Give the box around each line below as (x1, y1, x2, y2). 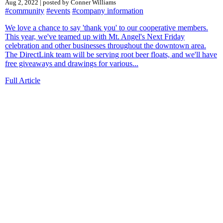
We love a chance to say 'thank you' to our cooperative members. (5, 23, 208, 32)
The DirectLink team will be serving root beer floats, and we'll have (5, 50, 217, 59)
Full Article (5, 76, 40, 85)
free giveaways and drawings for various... (5, 59, 138, 68)
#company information (72, 6, 143, 15)
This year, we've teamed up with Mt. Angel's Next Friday (5, 32, 185, 41)
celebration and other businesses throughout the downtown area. (5, 41, 206, 50)
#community (5, 6, 44, 15)
